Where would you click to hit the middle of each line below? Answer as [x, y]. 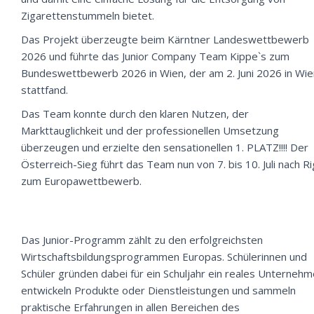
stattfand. [45, 90]
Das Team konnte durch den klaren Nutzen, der [135, 114]
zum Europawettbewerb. [81, 181]
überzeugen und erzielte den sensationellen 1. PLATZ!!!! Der [165, 147]
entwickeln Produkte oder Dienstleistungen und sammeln [158, 290]
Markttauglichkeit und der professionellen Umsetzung [150, 130]
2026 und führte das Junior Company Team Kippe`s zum [155, 56]
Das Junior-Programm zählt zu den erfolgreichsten [142, 240]
